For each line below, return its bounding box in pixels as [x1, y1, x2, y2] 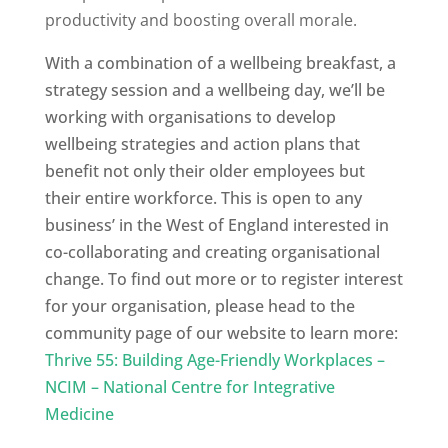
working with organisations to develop [44, 106, 336, 129]
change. [44, 268, 108, 291]
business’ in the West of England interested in [44, 214, 389, 237]
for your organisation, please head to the [44, 295, 355, 318]
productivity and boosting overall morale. [44, 9, 357, 32]
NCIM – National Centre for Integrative [44, 376, 335, 399]
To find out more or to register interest [107, 268, 403, 291]
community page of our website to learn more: [44, 322, 398, 345]
